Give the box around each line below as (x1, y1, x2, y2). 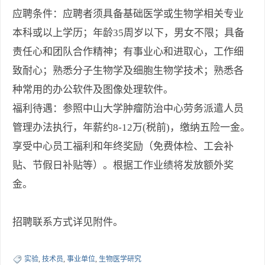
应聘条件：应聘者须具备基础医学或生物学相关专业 (12, 8, 244, 20)
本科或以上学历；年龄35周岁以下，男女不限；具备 (12, 27, 244, 39)
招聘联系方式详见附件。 (12, 216, 123, 228)
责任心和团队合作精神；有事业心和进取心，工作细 (12, 46, 244, 58)
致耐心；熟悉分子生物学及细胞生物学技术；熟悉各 (12, 65, 244, 77)
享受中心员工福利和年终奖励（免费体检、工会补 (12, 141, 234, 153)
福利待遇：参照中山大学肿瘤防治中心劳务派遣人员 (12, 103, 244, 115)
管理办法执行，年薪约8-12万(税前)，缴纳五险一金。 (12, 122, 250, 134)
